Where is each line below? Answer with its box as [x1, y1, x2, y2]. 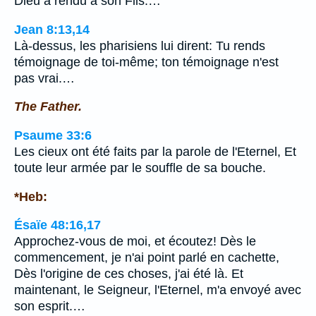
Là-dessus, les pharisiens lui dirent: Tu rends [14, 38, 265, 53]
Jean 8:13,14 [14, 22, 90, 37]
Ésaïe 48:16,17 [14, 218, 101, 233]
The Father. [14, 99, 82, 114]
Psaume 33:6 [14, 128, 92, 142]
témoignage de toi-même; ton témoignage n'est [14, 54, 279, 69]
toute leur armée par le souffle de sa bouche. [14, 160, 266, 175]
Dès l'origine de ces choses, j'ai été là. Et [14, 267, 243, 281]
